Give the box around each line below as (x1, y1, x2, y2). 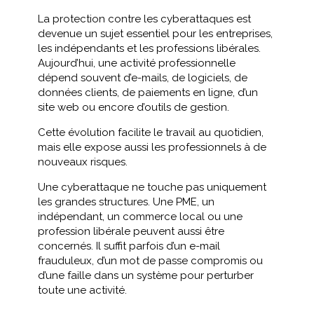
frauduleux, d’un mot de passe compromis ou (38, 254, 263, 267)
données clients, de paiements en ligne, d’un (38, 86, 258, 99)
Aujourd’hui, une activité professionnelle (38, 57, 235, 69)
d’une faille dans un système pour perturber (38, 269, 254, 282)
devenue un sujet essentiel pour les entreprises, (38, 27, 273, 40)
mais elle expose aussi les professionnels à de (38, 141, 266, 153)
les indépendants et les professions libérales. (38, 42, 261, 55)
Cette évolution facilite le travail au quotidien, (38, 126, 264, 139)
